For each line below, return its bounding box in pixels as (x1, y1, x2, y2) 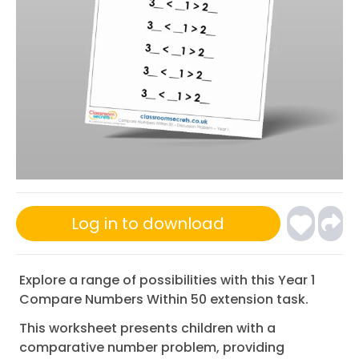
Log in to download (71, 212, 225, 235)
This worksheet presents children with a (19, 319, 276, 337)
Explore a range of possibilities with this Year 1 (19, 271, 315, 289)
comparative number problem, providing (19, 338, 284, 357)
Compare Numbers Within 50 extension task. (19, 290, 309, 309)
